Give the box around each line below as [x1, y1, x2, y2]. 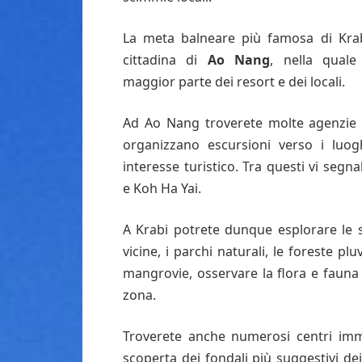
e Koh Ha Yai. [123, 179, 201, 197]
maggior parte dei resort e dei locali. [123, 72, 345, 90]
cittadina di [123, 50, 208, 69]
